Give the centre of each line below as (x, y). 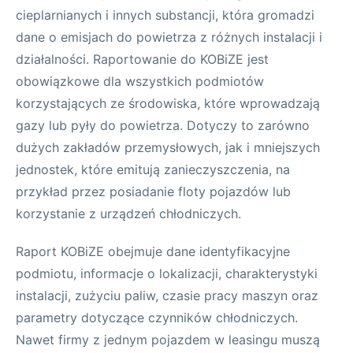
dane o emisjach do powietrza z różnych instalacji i (169, 37)
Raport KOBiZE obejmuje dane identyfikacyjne (153, 251)
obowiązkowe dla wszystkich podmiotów (140, 81)
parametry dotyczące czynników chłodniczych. (157, 318)
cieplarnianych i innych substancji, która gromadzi (165, 15)
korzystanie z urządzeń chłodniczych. (128, 214)
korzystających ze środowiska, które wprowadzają (168, 103)
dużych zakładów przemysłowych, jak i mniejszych (168, 147)
